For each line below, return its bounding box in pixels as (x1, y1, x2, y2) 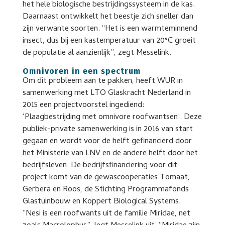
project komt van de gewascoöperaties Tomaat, (22, 171, 190, 184)
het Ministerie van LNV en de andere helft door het (22, 147, 198, 160)
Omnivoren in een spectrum (22, 66, 141, 76)
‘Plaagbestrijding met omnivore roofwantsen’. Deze (22, 111, 202, 124)
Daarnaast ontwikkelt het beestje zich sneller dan (22, 11, 193, 24)
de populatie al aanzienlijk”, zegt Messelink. (22, 47, 171, 60)
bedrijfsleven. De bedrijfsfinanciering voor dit (22, 159, 177, 172)
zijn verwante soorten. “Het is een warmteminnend (22, 23, 197, 36)
